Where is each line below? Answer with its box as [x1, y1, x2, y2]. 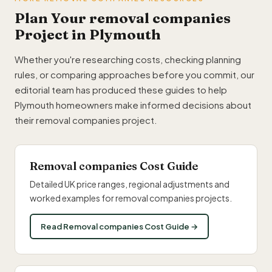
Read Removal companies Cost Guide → [41, 222, 198, 231]
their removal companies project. [15, 114, 157, 126]
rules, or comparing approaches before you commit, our [15, 69, 254, 80]
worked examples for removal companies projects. [30, 192, 232, 203]
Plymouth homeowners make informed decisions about [15, 99, 251, 110]
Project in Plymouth [15, 26, 161, 43]
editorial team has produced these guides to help [15, 84, 227, 95]
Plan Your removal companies [15, 10, 231, 27]
